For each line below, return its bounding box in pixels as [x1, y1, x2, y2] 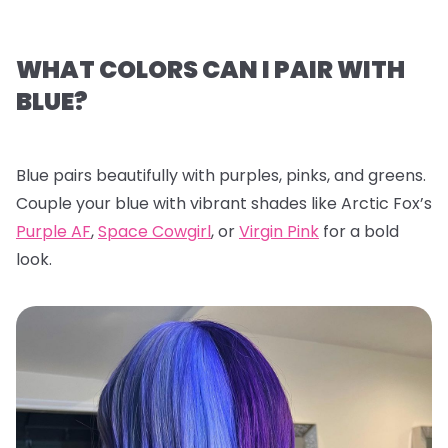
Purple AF [16, 219, 91, 243]
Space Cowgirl [98, 219, 211, 243]
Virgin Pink [239, 219, 319, 243]
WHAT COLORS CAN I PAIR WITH [16, 52, 405, 86]
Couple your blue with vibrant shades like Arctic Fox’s [16, 191, 432, 215]
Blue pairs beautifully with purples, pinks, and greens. [16, 163, 426, 187]
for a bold [319, 219, 399, 243]
